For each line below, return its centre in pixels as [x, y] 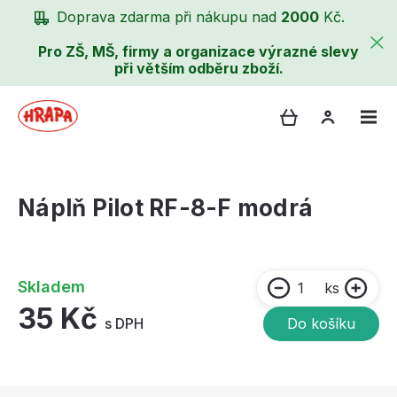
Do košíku [321, 324]
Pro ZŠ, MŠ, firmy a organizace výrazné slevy [198, 52]
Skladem [51, 287]
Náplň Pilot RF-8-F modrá [166, 208]
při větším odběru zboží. [198, 69]
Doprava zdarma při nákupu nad [169, 17]
